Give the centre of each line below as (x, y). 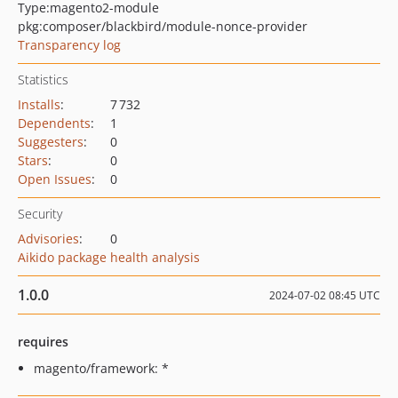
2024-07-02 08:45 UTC (325, 295)
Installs (39, 104)
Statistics (43, 80)
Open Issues (55, 179)
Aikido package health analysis (109, 257)
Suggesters (51, 142)
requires (43, 342)
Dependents (54, 123)
